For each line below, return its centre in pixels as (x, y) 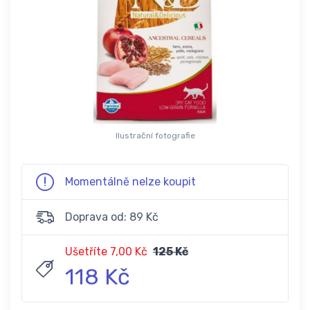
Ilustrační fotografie (155, 135)
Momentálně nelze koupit (130, 181)
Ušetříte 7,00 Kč (106, 251)
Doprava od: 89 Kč (112, 217)
